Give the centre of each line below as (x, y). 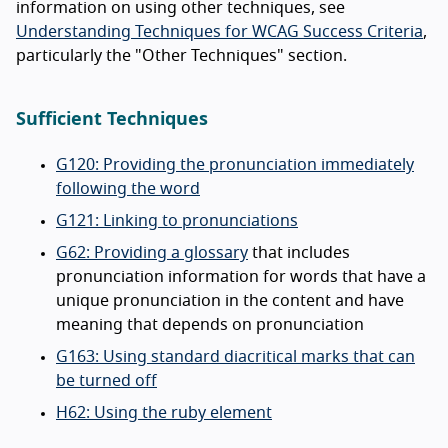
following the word (128, 189)
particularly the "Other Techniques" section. (181, 56)
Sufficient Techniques (112, 120)
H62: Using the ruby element (164, 413)
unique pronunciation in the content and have (230, 301)
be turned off (106, 381)
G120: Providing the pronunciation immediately (235, 165)
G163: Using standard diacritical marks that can (235, 357)
